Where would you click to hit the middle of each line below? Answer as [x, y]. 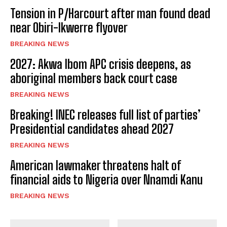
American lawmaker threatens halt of [96, 165]
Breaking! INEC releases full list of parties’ [105, 115]
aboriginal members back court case [95, 78]
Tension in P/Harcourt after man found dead [110, 13]
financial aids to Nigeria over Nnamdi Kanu [106, 179]
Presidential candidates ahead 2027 [92, 129]
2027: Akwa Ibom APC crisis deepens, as [101, 64]
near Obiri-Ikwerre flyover [69, 27]
